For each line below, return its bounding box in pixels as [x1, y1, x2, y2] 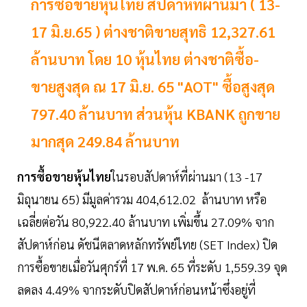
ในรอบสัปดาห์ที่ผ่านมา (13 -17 [111, 169, 262, 185]
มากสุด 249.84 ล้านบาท [31, 132, 180, 151]
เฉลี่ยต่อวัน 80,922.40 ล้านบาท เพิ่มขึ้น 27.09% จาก [17, 214, 274, 230]
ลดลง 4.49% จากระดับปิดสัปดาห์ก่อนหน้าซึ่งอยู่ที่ [17, 282, 256, 298]
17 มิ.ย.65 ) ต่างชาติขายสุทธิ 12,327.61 [31, 22, 275, 42]
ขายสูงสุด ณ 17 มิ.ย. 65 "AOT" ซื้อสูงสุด [31, 77, 275, 97]
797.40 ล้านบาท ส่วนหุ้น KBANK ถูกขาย [31, 104, 280, 124]
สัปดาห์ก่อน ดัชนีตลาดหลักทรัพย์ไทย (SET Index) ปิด [17, 236, 278, 253]
